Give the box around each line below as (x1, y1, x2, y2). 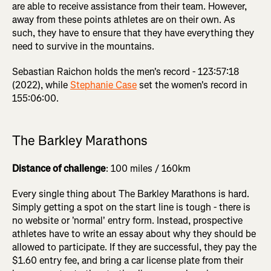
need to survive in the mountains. (12, 40, 154, 53)
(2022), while (12, 79, 70, 92)
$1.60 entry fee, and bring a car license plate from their (12, 254, 243, 267)
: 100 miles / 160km (106, 162, 191, 175)
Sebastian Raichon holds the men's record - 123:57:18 (12, 65, 239, 79)
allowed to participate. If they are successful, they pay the (12, 241, 256, 254)
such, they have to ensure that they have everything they (12, 27, 254, 40)
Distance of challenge (12, 162, 106, 175)
